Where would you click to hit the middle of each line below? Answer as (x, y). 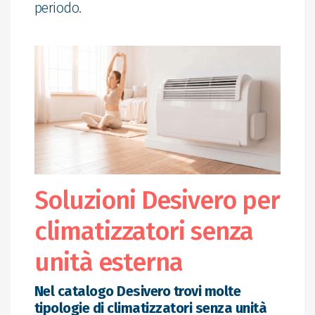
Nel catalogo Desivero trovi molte (137, 291)
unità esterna (108, 263)
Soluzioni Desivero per (157, 201)
